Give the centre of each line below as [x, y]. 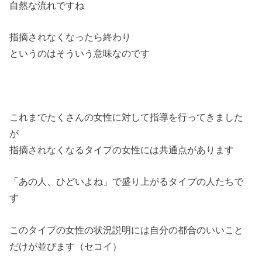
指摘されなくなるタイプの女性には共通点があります [122, 150]
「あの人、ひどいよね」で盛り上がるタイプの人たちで [127, 182]
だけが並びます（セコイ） [66, 246]
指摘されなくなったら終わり [70, 37]
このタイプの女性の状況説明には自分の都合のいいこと [127, 230]
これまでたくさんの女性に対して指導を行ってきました [127, 117]
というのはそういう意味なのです [80, 54]
